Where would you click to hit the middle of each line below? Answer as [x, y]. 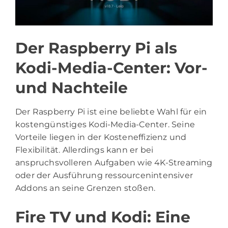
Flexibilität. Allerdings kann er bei [84, 150]
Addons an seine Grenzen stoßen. [85, 188]
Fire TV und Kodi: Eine [103, 217]
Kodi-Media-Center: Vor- [111, 68]
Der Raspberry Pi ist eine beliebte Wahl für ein [111, 111]
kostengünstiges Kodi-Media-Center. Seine [105, 124]
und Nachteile [72, 88]
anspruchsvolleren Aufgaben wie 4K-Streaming [114, 162]
